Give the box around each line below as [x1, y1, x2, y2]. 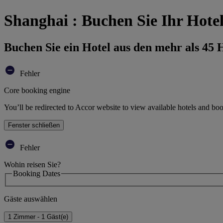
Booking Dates [13, 169, 60, 178]
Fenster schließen [8, 121, 60, 129]
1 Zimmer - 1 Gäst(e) [8, 213, 68, 221]
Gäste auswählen [4, 195, 57, 204]
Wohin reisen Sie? [4, 160, 61, 169]
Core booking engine [4, 86, 70, 95]
